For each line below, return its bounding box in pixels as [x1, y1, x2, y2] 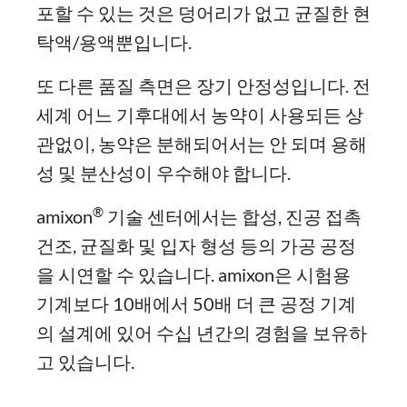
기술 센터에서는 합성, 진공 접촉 [104, 205, 362, 227]
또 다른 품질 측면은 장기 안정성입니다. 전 [36, 74, 371, 96]
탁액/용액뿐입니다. [36, 31, 192, 53]
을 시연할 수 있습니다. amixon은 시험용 [36, 263, 351, 285]
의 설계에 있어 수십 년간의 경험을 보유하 [36, 322, 367, 343]
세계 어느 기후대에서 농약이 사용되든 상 [36, 104, 363, 125]
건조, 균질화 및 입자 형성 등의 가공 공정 [36, 234, 356, 256]
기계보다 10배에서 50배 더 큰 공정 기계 [36, 293, 356, 314]
